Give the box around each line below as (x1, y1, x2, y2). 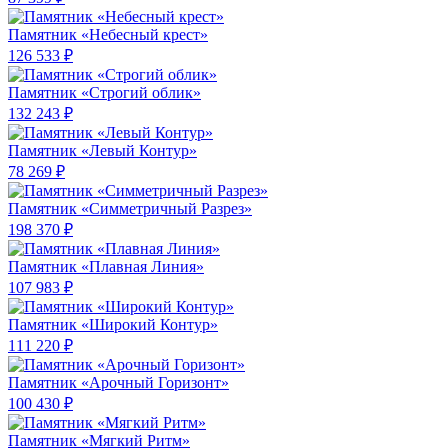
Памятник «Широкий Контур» (8, 316, 218, 334)
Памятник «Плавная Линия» (8, 258, 204, 276)
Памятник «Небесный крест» (8, 26, 208, 44)
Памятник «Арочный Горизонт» (8, 374, 229, 392)
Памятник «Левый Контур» (8, 142, 197, 160)
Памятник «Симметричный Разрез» (8, 200, 252, 218)
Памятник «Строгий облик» (8, 84, 201, 102)
